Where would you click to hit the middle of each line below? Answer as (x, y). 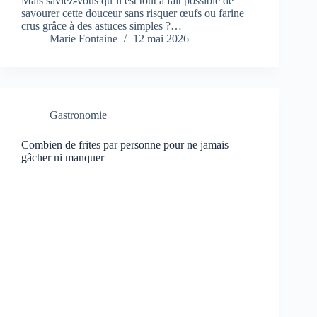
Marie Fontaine (83, 39)
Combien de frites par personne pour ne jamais (125, 145)
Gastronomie (78, 115)
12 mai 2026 (161, 39)
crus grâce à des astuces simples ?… (102, 26)
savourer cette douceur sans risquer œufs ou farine (133, 13)
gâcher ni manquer (63, 158)
